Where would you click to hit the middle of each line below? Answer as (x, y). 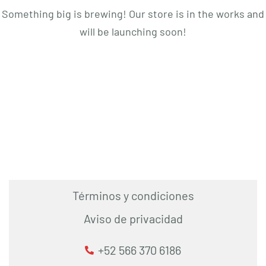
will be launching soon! (133, 31)
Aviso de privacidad (133, 218)
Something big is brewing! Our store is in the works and (133, 13)
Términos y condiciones (133, 195)
